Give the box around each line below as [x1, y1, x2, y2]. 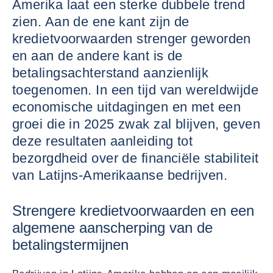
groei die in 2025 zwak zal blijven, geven [12, 116, 261, 132]
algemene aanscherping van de [12, 219, 213, 236]
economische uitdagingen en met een [12, 99, 241, 115]
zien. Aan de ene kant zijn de [12, 14, 190, 29]
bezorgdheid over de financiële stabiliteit [12, 151, 259, 166]
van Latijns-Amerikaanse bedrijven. [12, 168, 227, 183]
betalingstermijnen [12, 236, 129, 253]
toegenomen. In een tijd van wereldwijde [12, 82, 259, 97]
